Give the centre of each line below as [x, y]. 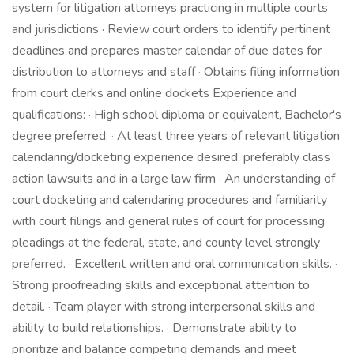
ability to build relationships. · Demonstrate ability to [154, 328]
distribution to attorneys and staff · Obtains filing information [176, 72]
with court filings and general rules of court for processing [168, 221]
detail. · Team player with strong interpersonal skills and [164, 307]
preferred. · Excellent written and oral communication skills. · [175, 264]
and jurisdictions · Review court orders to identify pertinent [171, 29]
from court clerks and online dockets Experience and [154, 93]
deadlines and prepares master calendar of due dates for [167, 51]
